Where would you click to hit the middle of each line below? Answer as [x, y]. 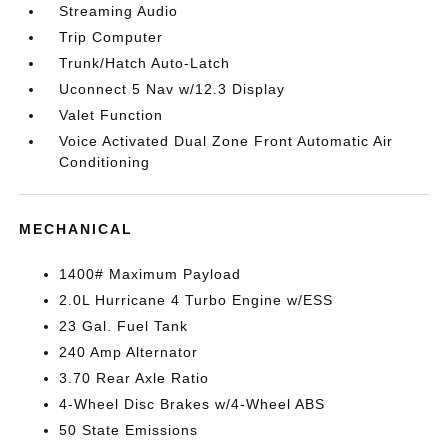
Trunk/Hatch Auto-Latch [145, 63]
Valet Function [111, 115]
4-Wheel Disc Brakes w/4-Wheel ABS [192, 404]
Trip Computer [111, 37]
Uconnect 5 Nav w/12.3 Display [172, 89]
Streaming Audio [119, 11]
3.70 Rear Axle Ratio [134, 378]
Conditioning [105, 162]
